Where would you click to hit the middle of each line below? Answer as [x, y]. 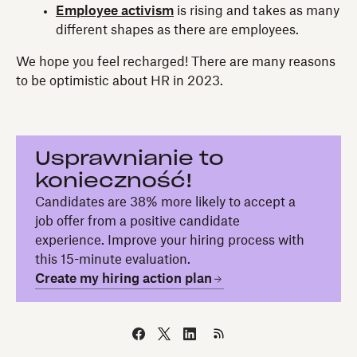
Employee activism [115, 12]
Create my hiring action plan [124, 279]
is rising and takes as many [257, 12]
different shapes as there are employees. [177, 31]
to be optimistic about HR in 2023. [120, 82]
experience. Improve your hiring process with [170, 241]
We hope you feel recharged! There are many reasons [176, 63]
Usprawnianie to [129, 160]
